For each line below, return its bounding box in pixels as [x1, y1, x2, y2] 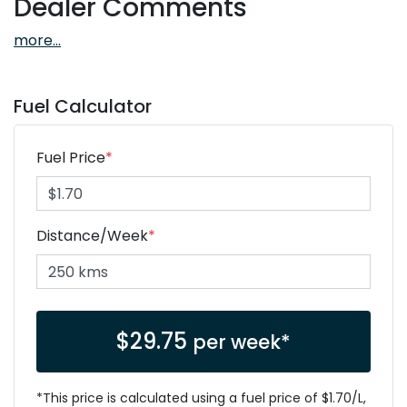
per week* [193, 329, 291, 356]
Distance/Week [36, 225, 148, 247]
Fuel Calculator [14, 94, 152, 120]
